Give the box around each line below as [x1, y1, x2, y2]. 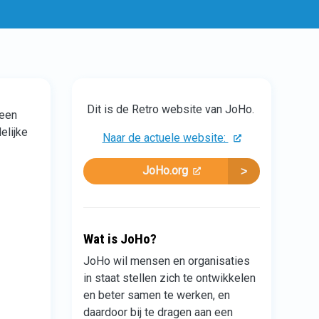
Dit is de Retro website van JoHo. [86, 103, 257, 116]
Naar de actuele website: [102, 131, 229, 145]
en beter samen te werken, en [83, 288, 230, 302]
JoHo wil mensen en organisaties [83, 253, 250, 268]
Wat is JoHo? [83, 230, 157, 247]
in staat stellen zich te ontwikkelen [83, 271, 256, 285]
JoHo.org [142, 164, 188, 178]
